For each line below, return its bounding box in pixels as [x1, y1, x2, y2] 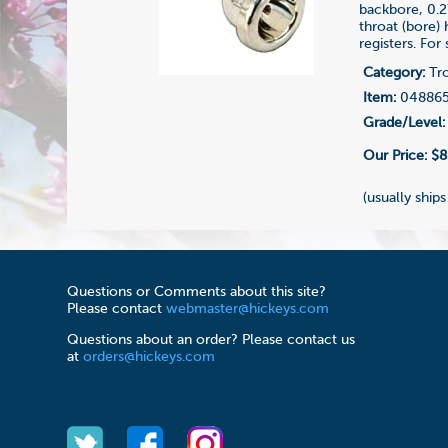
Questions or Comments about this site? [67, 285, 327, 300]
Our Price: [363, 148, 432, 163]
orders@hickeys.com [83, 350, 216, 365]
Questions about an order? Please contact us [67, 333, 356, 348]
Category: [363, 65, 426, 80]
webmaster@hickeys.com [166, 302, 330, 317]
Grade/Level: [363, 115, 446, 130]
